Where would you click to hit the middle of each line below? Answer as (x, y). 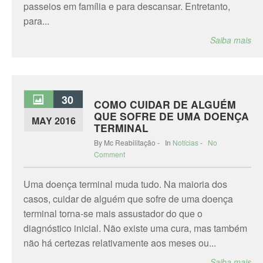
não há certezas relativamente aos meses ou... (120, 243)
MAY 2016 (53, 121)
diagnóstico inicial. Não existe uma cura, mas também (135, 228)
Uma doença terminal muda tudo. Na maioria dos (125, 184)
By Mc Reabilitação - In (133, 142)
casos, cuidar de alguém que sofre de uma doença (128, 199)
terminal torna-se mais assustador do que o (113, 213)
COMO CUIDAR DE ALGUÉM (165, 104)
